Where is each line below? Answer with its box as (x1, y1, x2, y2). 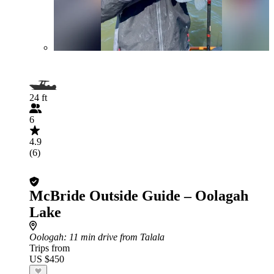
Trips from (29, 243, 70, 253)
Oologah (29, 232, 64, 242)
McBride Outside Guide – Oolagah (29, 188, 248, 204)
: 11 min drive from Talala (64, 232, 165, 242)
